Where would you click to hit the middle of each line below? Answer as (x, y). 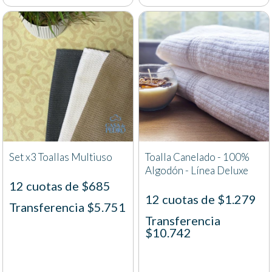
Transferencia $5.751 (67, 207)
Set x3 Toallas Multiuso (61, 157)
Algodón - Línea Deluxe (197, 171)
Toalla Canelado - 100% (197, 157)
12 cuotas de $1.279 (201, 199)
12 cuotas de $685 (60, 186)
